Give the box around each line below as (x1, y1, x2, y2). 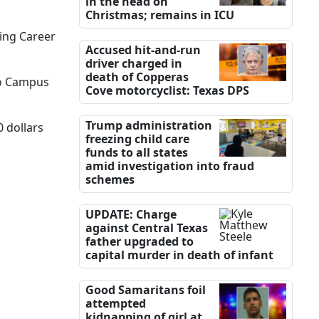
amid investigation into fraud (85, 158, 254, 174)
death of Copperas (85, 69, 189, 85)
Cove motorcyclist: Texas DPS (85, 83, 249, 99)
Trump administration (85, 117, 212, 134)
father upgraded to (85, 234, 194, 250)
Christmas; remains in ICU (85, 7, 234, 23)
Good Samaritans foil (85, 282, 206, 298)
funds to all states (85, 145, 188, 161)
